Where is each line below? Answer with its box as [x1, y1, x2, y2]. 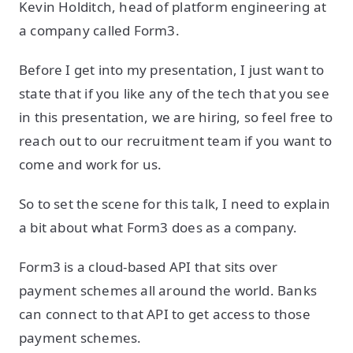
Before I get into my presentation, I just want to [19, 61, 325, 79]
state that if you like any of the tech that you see [19, 84, 329, 102]
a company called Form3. [19, 21, 184, 39]
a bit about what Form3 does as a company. [19, 218, 301, 236]
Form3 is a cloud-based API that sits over [19, 258, 278, 276]
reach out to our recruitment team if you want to [19, 132, 333, 150]
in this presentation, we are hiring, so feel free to [19, 108, 333, 126]
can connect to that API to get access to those [19, 305, 310, 323]
